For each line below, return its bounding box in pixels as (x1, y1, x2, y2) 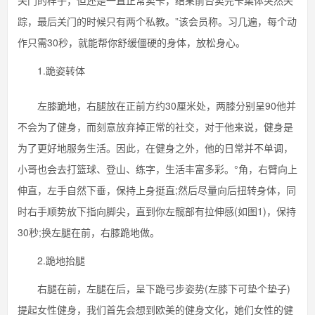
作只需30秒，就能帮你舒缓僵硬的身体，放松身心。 (18, 35, 245, 49)
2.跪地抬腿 (18, 253, 95, 267)
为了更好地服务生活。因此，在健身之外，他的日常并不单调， (18, 141, 293, 155)
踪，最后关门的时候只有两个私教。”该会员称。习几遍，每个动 (18, 14, 297, 28)
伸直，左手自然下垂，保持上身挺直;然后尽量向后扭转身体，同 (18, 183, 296, 197)
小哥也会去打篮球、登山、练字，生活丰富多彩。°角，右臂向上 (18, 162, 297, 176)
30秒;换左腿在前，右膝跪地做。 (18, 225, 160, 239)
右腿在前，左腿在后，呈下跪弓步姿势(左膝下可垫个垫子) (18, 281, 290, 295)
